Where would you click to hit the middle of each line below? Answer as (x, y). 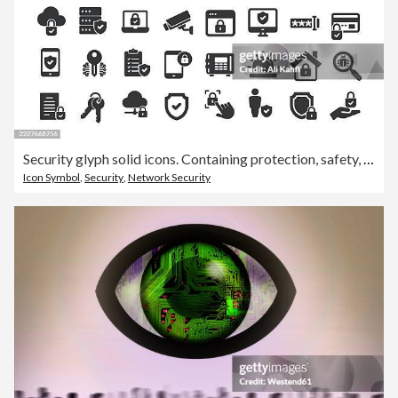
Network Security (169, 178)
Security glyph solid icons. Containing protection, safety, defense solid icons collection (369, 159)
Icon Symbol (52, 178)
